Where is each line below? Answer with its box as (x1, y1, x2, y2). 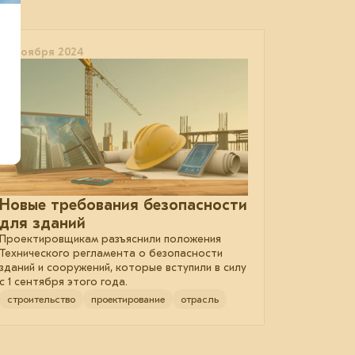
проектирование (91, 293, 165, 306)
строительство (7, 293, 75, 306)
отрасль (181, 293, 219, 306)
